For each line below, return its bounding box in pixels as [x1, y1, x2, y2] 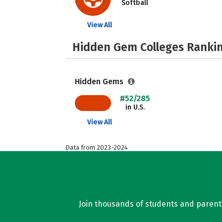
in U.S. [125, 103, 145, 111]
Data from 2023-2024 [65, 144, 128, 151]
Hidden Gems [75, 77, 125, 86]
